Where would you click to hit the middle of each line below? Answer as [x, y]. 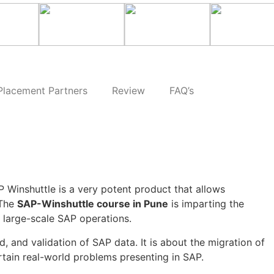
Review [128, 91]
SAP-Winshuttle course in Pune [93, 204]
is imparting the [206, 204]
